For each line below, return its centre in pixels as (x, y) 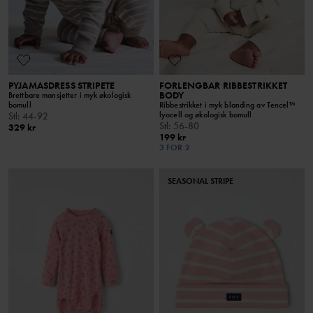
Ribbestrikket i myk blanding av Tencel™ (227, 105)
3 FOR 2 (175, 148)
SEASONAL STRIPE (201, 181)
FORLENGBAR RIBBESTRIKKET (224, 86)
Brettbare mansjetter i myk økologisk (70, 95)
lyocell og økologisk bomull (206, 115)
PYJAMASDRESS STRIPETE (61, 86)
